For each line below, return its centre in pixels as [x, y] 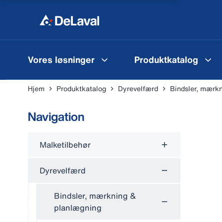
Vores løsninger [61, 59]
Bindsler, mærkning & [95, 196]
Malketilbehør [65, 145]
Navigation [56, 116]
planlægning [78, 208]
